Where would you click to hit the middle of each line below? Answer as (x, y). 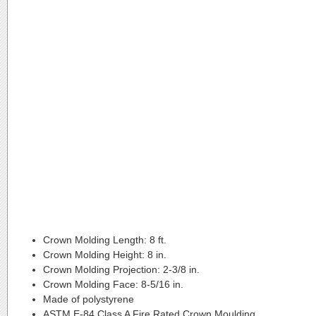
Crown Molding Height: (94, 255)
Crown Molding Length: (95, 240)
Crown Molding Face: (91, 284)
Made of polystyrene (89, 299)
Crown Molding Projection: (102, 269)
